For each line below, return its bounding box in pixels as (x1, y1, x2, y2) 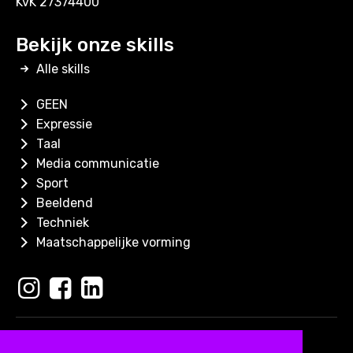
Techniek (33, 214, 90, 230)
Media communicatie (33, 155, 160, 171)
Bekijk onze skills (16, 33, 174, 56)
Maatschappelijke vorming (33, 234, 191, 250)
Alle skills (33, 61, 91, 76)
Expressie (33, 116, 93, 132)
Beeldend (33, 195, 94, 210)
